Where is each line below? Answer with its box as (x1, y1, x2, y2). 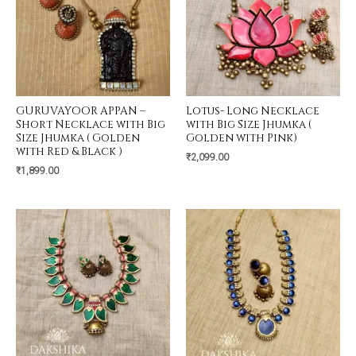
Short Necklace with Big (16, 117, 165, 132)
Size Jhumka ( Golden (16, 130, 140, 145)
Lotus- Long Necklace (186, 103, 319, 118)
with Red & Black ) (16, 144, 122, 159)
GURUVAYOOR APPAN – (16, 103, 145, 118)
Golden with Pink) (186, 130, 297, 145)
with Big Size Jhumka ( (186, 117, 311, 132)
